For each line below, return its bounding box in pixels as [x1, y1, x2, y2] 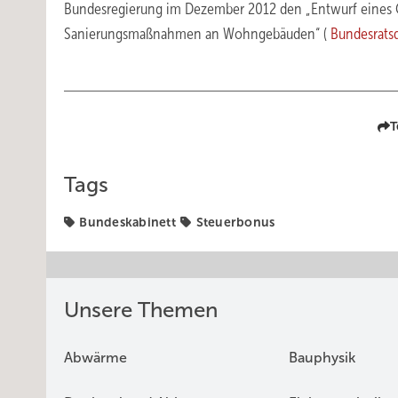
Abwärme [64, 350, 127, 365]
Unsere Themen [64, 298, 218, 322]
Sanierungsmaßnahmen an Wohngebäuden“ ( [64, 25, 330, 43]
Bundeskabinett [79, 215, 176, 229]
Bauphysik [288, 350, 355, 365]
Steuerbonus [195, 215, 275, 229]
